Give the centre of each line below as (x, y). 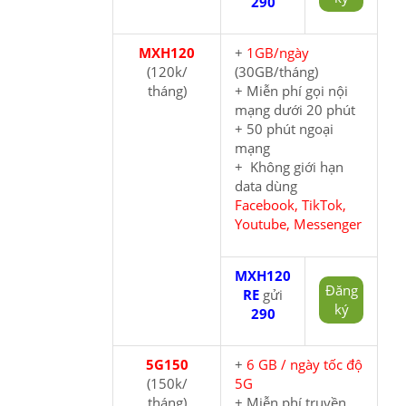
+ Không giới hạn (289, 166)
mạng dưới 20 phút (295, 109)
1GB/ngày (278, 52)
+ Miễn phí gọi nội (291, 90)
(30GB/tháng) (276, 71)
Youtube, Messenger (298, 223)
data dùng (266, 185)
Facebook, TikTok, (290, 204)
